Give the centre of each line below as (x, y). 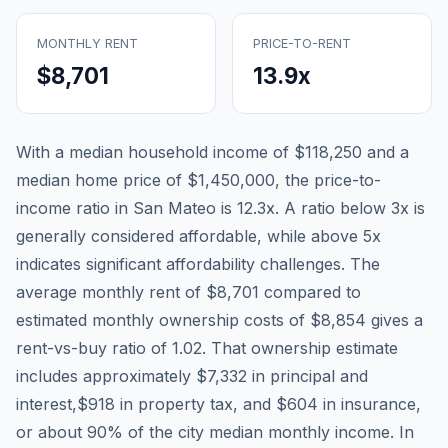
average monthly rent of (111, 291)
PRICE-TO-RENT (302, 43)
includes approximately (106, 375)
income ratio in (74, 207)
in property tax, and (195, 403)
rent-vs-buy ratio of (94, 347)
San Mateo (174, 207)
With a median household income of (155, 151)
